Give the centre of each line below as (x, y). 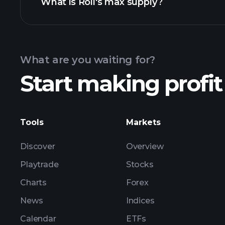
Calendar (38, 219)
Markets (143, 122)
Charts (34, 183)
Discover (38, 146)
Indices (140, 201)
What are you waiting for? (88, 60)
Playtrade (39, 164)
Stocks (140, 164)
